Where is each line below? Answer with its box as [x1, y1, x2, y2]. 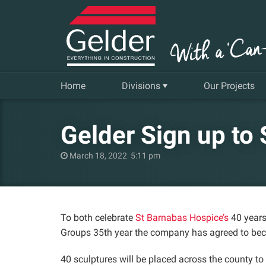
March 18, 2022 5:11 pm [68, 151, 160, 161]
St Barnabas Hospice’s [135, 212, 229, 223]
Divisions [122, 80, 163, 91]
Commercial [121, 113, 172, 125]
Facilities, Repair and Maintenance [121, 202, 265, 214]
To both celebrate [61, 212, 135, 223]
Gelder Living [121, 173, 176, 184]
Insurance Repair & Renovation [121, 143, 249, 154]
